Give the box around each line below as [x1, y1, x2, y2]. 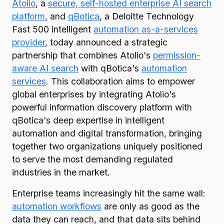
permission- [153, 50, 200, 60]
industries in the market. [12, 167, 114, 177]
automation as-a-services [93, 24, 198, 34]
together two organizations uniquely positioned [12, 141, 202, 151]
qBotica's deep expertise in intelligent [12, 115, 164, 125]
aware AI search [12, 63, 78, 73]
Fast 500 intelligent [12, 24, 93, 34]
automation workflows [12, 201, 101, 211]
